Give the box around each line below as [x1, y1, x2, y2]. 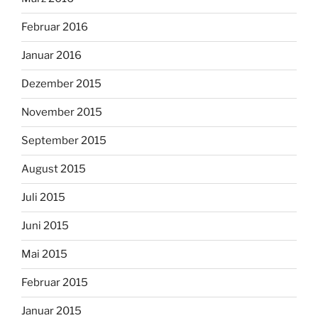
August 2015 [21, 163, 86, 176]
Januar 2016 [21, 49, 82, 62]
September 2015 [21, 134, 106, 148]
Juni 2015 [21, 219, 69, 233]
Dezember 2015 [21, 77, 102, 91]
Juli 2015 [21, 191, 65, 204]
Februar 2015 [21, 276, 88, 290]
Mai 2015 [21, 248, 67, 261]
